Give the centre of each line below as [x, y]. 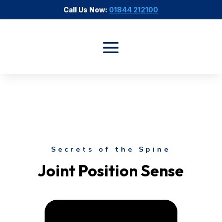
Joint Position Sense [111, 170]
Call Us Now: [86, 10]
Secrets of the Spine [111, 149]
